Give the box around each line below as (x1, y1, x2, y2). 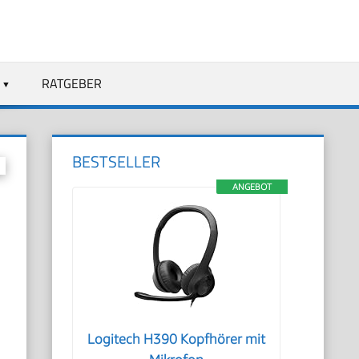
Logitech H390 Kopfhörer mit (87, 331, 266, 347)
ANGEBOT (232, 181, 272, 192)
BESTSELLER (72, 149, 161, 174)
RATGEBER (41, 73, 102, 93)
